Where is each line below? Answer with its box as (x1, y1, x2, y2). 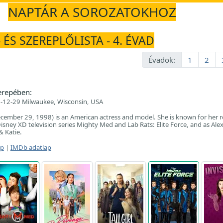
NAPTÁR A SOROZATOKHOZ (7, 3, 176, 21)
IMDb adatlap (10, 143, 51, 152)
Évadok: (148, 55, 175, 65)
